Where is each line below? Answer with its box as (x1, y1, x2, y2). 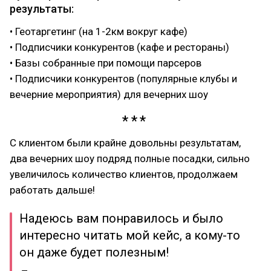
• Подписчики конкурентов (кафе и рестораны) (10, 41, 229, 54)
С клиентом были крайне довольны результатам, (10, 137, 241, 149)
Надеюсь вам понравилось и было (19, 211, 223, 226)
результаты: (10, 2, 74, 16)
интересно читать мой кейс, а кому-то (19, 228, 240, 243)
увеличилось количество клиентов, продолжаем (10, 168, 238, 181)
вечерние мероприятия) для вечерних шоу (10, 88, 208, 101)
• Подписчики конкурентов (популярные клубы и (10, 73, 237, 85)
